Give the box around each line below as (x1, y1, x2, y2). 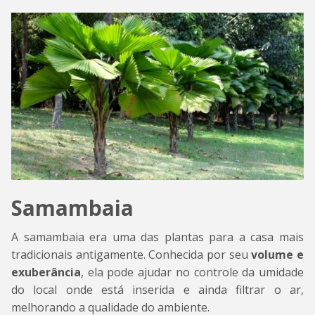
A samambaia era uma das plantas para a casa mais (11, 229, 304, 245)
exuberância (11, 264, 81, 280)
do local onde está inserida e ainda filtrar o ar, (11, 281, 304, 297)
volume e (251, 246, 304, 262)
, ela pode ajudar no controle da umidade (81, 264, 304, 280)
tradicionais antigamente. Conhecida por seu (11, 246, 252, 262)
